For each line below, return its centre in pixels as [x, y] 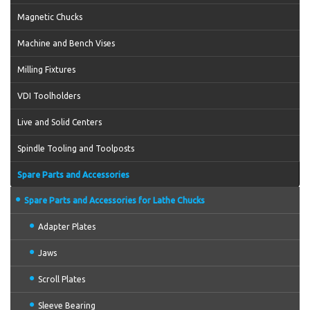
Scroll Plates [62, 279]
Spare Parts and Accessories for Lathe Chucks [115, 200]
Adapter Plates [67, 227]
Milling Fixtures [46, 70]
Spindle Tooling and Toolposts [76, 148]
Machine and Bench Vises [66, 43]
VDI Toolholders [49, 96]
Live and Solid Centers [60, 122]
